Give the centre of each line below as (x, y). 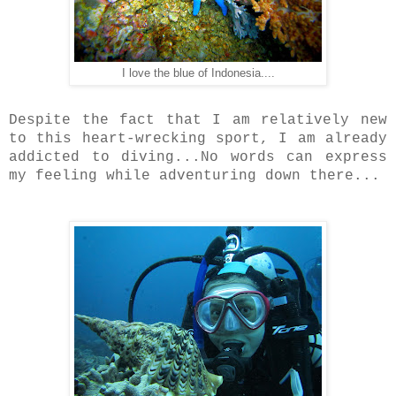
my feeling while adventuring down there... (194, 176)
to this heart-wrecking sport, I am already (198, 139)
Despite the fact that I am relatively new (198, 121)
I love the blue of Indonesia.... (198, 74)
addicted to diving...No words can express (198, 158)
